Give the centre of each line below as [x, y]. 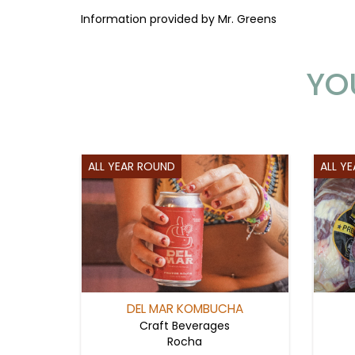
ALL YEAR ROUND [132, 166]
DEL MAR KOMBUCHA [185, 308]
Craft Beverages [185, 325]
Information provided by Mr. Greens [179, 19]
